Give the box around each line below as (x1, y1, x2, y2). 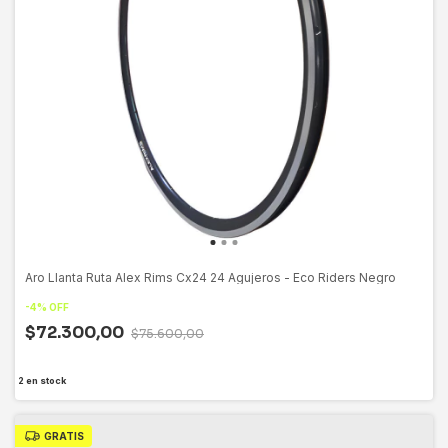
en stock (23, 374, 66, 386)
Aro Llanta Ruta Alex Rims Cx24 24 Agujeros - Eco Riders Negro (25, 269, 396, 285)
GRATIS (43, 429, 84, 442)
